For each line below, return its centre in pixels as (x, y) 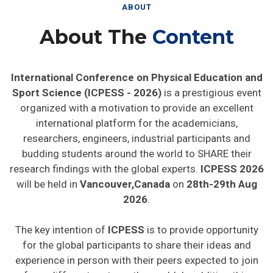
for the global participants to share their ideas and (136, 241)
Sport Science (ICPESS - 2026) (87, 88)
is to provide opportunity (201, 225)
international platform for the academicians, (136, 119)
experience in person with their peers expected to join (136, 256)
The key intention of (61, 225)
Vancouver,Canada (123, 180)
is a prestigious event (211, 88)
